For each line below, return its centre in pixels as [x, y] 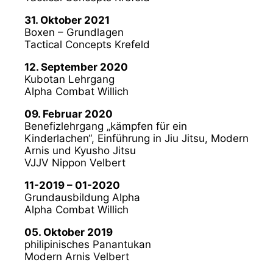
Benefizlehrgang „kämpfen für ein [106, 126]
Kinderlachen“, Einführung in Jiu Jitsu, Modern [136, 138]
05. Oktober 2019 [69, 232]
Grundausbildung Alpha [82, 197]
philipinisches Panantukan [88, 244]
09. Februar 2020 [69, 114]
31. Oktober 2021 [67, 20]
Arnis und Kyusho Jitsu [80, 150]
